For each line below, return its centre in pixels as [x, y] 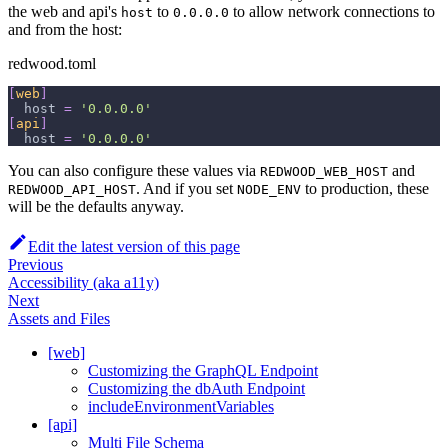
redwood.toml [52, 64]
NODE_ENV [269, 190]
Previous [35, 265]
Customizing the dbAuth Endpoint [196, 389]
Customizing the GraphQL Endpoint [203, 371]
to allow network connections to [332, 12]
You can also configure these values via [134, 171]
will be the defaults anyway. [96, 207]
